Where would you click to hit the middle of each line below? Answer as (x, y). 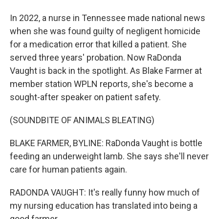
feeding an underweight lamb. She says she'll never (109, 156)
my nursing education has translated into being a (104, 206)
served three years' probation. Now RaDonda (96, 57)
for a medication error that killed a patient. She (98, 44)
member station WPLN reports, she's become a (101, 84)
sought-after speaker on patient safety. (85, 97)
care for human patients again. (68, 169)
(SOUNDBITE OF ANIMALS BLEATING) (82, 120)
